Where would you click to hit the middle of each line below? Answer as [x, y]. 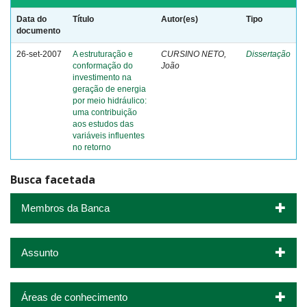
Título [83, 19]
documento [38, 31]
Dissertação [268, 54]
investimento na [102, 77]
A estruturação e [103, 54]
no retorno [92, 147]
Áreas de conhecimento [74, 297]
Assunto [40, 252]
